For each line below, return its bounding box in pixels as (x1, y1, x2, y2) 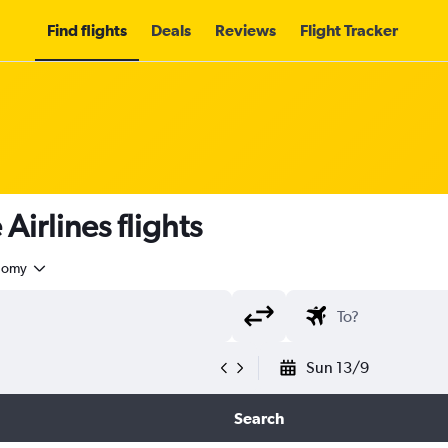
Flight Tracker (299, 21, 398, 39)
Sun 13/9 (306, 358, 369, 377)
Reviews (214, 21, 276, 39)
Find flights (46, 21, 127, 39)
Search (233, 409, 284, 427)
